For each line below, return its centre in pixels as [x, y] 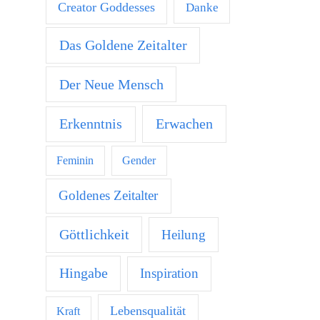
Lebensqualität [148, 311]
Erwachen [185, 124]
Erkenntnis [90, 124]
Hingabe [83, 273]
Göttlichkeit [94, 234]
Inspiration [170, 274]
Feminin [75, 160]
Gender [139, 160]
